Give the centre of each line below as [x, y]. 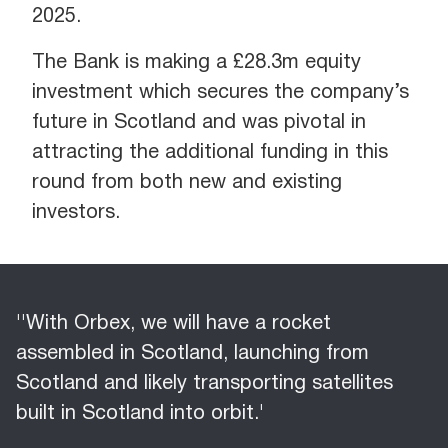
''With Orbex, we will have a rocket [173, 324]
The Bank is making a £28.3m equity [196, 63]
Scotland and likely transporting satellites [204, 384]
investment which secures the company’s [220, 93]
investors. [76, 213]
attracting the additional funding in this [210, 153]
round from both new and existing [187, 183]
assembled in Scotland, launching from [192, 354]
